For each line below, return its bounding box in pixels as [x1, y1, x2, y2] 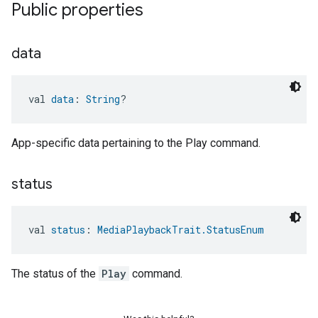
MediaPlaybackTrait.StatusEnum [97, 223, 264, 236]
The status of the [11, 267, 99, 280]
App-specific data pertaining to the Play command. [11, 136, 261, 150]
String [86, 92, 120, 106]
